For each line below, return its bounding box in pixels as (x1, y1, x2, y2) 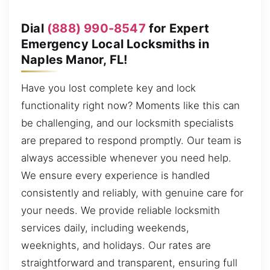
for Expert (145, 20, 210, 36)
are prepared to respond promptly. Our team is (21, 134, 242, 147)
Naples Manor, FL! (21, 52, 128, 67)
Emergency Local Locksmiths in (21, 36, 209, 51)
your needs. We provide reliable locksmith (21, 204, 220, 217)
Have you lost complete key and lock (21, 82, 196, 95)
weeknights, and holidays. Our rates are (21, 239, 211, 252)
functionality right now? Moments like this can (21, 99, 240, 112)
